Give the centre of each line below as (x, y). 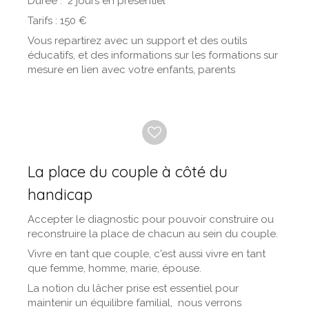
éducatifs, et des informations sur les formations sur (153, 55)
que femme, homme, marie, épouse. (114, 268)
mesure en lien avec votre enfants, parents (131, 70)
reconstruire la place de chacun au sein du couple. (154, 234)
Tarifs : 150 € (59, 21)
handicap (60, 195)
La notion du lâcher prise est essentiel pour (133, 288)
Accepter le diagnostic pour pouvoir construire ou (151, 219)
